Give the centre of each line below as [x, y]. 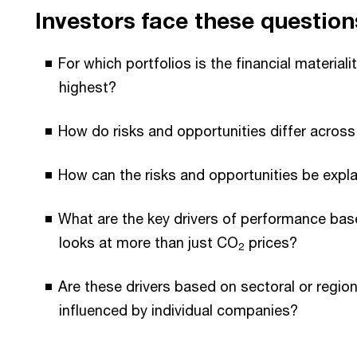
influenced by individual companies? [178, 310]
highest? [88, 87]
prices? [271, 242]
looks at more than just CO [149, 242]
